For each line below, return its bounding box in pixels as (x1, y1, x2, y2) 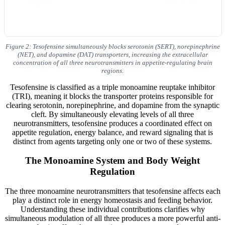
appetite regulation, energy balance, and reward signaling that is (12, 128, 213, 137)
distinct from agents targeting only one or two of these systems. (13, 137, 212, 146)
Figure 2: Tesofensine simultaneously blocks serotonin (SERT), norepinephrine (5, 42, 220, 50)
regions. (101, 66, 124, 74)
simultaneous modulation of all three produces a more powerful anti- (5, 213, 220, 222)
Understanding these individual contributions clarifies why (20, 204, 205, 213)
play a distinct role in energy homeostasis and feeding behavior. (13, 195, 212, 204)
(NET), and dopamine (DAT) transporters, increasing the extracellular (17, 50, 208, 58)
